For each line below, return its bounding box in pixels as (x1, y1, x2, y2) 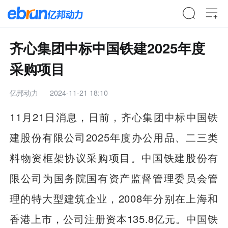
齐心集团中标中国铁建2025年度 (10, 37, 206, 58)
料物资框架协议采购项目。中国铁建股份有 (10, 150, 218, 165)
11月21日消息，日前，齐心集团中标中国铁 (10, 109, 218, 125)
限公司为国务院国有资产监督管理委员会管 (10, 170, 218, 186)
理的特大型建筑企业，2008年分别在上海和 (10, 191, 218, 206)
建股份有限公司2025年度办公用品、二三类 (10, 130, 218, 145)
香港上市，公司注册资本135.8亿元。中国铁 (10, 211, 218, 226)
